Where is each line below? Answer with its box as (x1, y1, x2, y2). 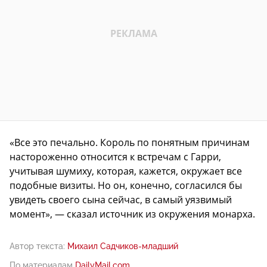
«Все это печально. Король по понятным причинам (10, 136, 250, 150)
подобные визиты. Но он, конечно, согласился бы (10, 179, 242, 193)
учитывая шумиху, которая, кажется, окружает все (10, 164, 242, 178)
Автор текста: (10, 241, 65, 252)
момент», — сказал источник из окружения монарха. (10, 207, 255, 221)
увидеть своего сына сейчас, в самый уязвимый (10, 193, 232, 207)
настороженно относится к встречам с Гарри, (10, 150, 221, 164)
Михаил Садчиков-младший (67, 241, 178, 252)
